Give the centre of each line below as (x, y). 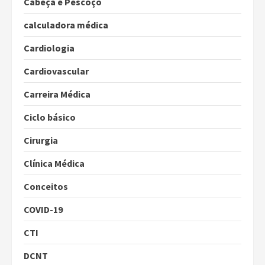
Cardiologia (49, 48)
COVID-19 (43, 210)
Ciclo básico (50, 117)
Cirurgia (41, 140)
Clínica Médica (54, 164)
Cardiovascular (56, 71)
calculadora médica (66, 25)
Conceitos (46, 187)
